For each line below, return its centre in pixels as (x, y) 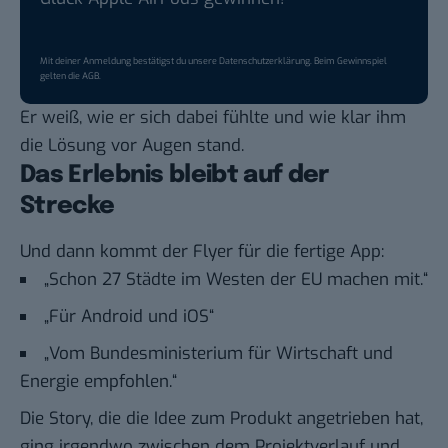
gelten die (61, 75)
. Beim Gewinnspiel (348, 60)
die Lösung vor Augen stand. (132, 145)
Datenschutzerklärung (264, 60)
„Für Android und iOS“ (129, 316)
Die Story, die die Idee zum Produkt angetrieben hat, (221, 418)
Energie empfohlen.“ (98, 381)
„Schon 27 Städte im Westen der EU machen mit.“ (236, 279)
